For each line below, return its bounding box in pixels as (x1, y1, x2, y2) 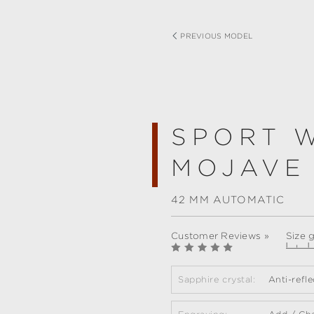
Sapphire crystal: (178, 274, 256, 285)
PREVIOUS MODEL (180, 32, 253, 40)
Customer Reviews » (171, 231, 269, 241)
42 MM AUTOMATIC (171, 194, 285, 205)
